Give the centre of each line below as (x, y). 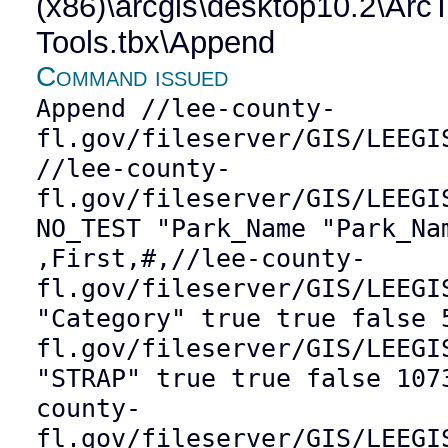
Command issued (132, 77)
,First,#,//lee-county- (201, 258)
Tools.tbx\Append (156, 43)
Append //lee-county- (186, 108)
